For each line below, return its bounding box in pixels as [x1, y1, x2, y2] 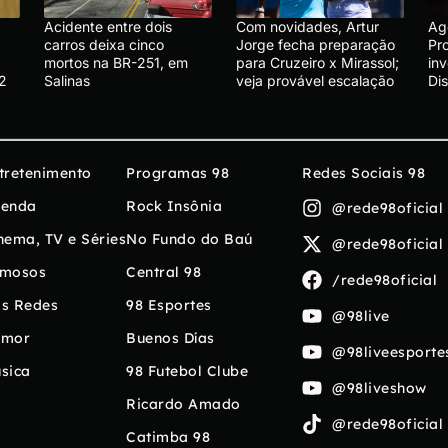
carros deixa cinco [44, 36, 164, 54]
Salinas [44, 72, 90, 90]
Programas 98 [126, 164, 229, 183]
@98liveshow [332, 378, 427, 397]
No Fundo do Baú [126, 230, 253, 249]
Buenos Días [126, 329, 215, 348]
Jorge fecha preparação [236, 36, 395, 54]
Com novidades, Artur [236, 18, 379, 36]
